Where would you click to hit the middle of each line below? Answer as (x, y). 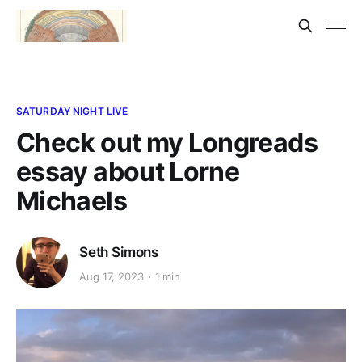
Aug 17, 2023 (112, 277)
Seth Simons (119, 252)
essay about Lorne (128, 172)
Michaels (72, 201)
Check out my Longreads (167, 143)
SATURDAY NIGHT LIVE (72, 111)
